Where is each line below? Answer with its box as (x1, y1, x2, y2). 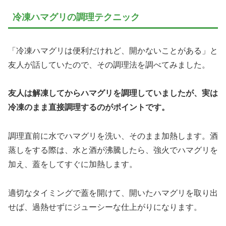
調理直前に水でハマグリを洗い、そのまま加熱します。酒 (8, 132, 218, 141)
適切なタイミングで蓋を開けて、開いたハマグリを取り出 (8, 188, 218, 197)
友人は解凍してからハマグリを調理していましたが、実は (8, 89, 218, 98)
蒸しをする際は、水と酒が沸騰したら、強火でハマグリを (8, 146, 218, 155)
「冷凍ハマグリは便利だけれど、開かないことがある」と (8, 46, 218, 55)
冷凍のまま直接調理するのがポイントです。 (8, 103, 169, 112)
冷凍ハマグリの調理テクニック (13, 12, 140, 23)
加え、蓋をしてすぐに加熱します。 (8, 160, 137, 169)
